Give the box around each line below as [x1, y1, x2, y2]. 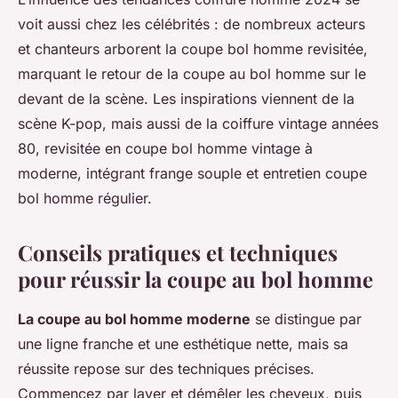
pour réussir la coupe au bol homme [18, 265, 373, 294]
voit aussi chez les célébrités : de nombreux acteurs [18, 15, 365, 34]
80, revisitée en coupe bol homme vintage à [18, 139, 313, 158]
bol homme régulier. [18, 189, 152, 208]
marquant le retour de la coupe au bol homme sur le [18, 65, 366, 84]
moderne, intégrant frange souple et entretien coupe [18, 164, 367, 183]
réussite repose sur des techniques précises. [18, 360, 314, 378]
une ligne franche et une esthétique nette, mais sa [18, 335, 348, 354]
